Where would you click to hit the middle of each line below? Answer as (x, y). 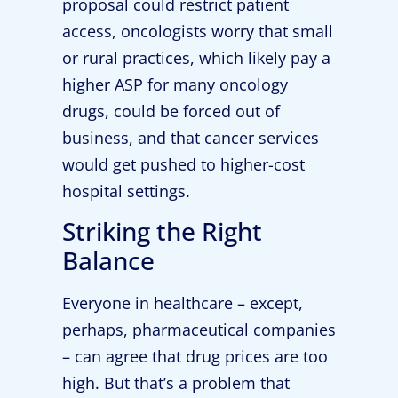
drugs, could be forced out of (171, 111)
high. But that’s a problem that (176, 383)
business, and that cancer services (191, 137)
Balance (108, 261)
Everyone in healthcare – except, (183, 303)
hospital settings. (126, 191)
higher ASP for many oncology (175, 84)
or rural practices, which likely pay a (196, 57)
